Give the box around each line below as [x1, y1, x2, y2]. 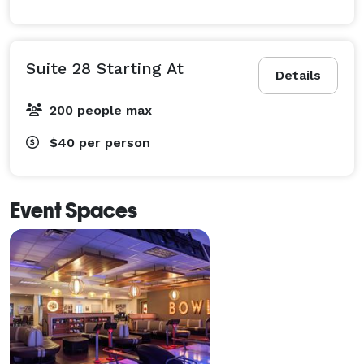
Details [275, 67, 321, 83]
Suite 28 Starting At [26, 58, 184, 78]
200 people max [50, 102, 152, 118]
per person [79, 134, 150, 150]
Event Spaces [10, 197, 137, 223]
